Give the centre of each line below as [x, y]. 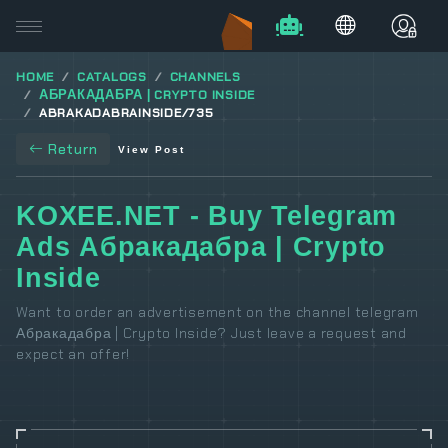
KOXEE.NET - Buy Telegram [207, 216]
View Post [152, 149]
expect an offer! [73, 354]
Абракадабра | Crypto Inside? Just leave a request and [211, 333]
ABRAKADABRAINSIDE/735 [126, 113]
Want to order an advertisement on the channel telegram [217, 312]
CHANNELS [205, 77]
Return [72, 149]
